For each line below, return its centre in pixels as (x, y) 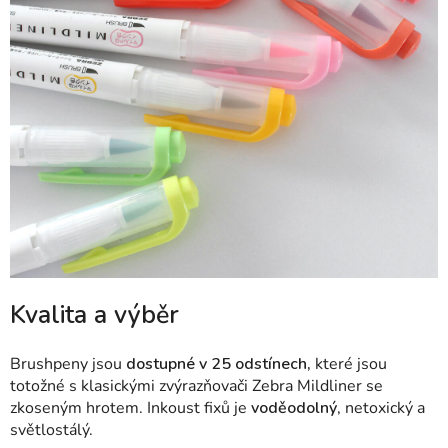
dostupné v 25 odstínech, (218, 363)
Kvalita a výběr (94, 314)
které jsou (349, 363)
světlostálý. (53, 429)
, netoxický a (381, 407)
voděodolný (294, 407)
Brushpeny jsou (68, 363)
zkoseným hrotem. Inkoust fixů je (130, 407)
